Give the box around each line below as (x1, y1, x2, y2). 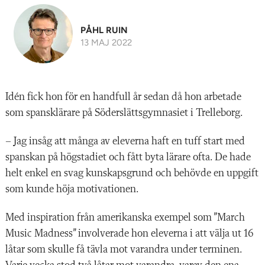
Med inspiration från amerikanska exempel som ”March (5, 212, 245, 223)
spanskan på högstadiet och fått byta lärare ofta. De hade (5, 151, 251, 163)
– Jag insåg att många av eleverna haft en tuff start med (5, 135, 245, 147)
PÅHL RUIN (80, 24, 128, 35)
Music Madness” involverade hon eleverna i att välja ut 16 (5, 228, 254, 239)
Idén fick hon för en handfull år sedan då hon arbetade (5, 91, 241, 102)
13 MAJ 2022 (80, 37, 132, 47)
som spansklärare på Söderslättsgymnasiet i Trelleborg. (5, 107, 243, 118)
